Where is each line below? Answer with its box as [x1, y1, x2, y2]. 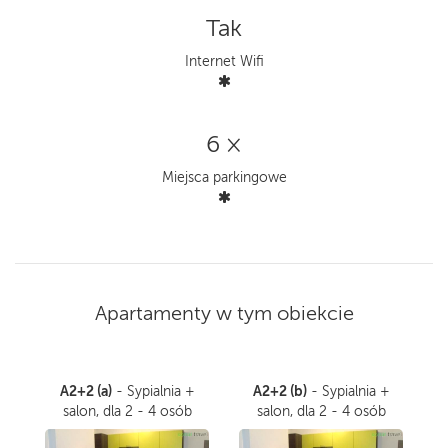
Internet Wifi [184, 54, 264, 69]
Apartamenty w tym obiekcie [94, 303, 354, 325]
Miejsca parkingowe [161, 170, 287, 185]
